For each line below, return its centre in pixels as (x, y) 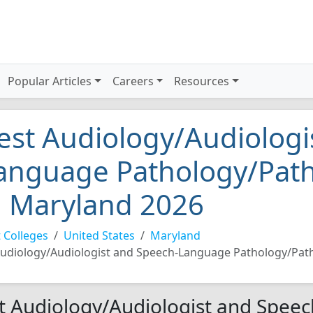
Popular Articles (50, 81)
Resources (202, 81)
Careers (133, 81)
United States (99, 235)
